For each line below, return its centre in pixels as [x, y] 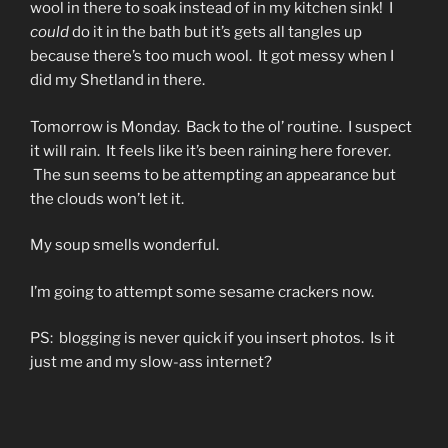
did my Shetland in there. [117, 80]
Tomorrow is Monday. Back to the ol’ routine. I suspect [221, 126]
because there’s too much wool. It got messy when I [212, 56]
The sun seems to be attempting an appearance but [213, 174]
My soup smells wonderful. [124, 245]
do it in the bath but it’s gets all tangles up [215, 32]
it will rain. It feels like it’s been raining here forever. [210, 150]
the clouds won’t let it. [107, 198]
